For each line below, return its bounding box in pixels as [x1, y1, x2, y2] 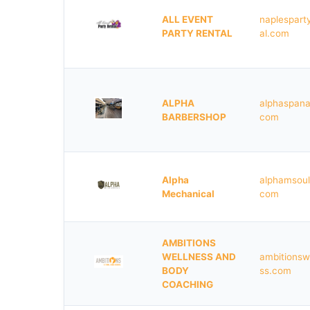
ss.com [259, 265, 291, 276]
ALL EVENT [162, 14, 213, 25]
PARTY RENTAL [162, 28, 232, 39]
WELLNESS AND [162, 251, 236, 262]
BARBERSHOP [162, 111, 226, 122]
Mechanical [162, 188, 215, 199]
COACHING [162, 279, 213, 290]
